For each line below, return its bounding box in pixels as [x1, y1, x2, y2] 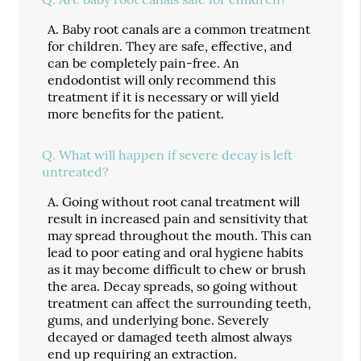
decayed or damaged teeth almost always [48, 328, 293, 345]
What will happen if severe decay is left [59, 146, 293, 163]
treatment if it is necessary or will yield [48, 88, 280, 105]
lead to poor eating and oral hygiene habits [48, 243, 304, 260]
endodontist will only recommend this [48, 71, 276, 88]
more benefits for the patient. [48, 105, 225, 122]
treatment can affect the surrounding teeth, [48, 294, 312, 311]
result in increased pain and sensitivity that [48, 210, 309, 226]
